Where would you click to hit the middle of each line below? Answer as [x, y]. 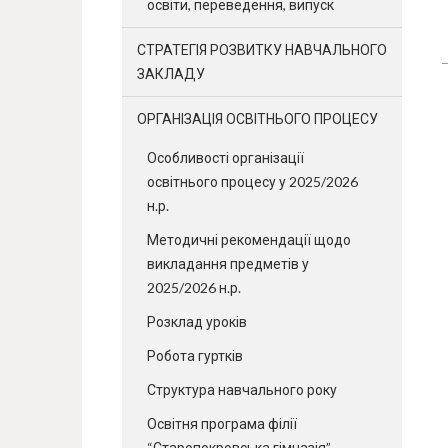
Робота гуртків [195, 355]
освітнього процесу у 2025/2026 [252, 181]
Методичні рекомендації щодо [249, 239]
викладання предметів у [228, 263]
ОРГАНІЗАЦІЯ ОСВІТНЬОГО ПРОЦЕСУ [257, 118]
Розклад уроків [197, 321]
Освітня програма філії [222, 423]
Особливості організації [225, 157]
